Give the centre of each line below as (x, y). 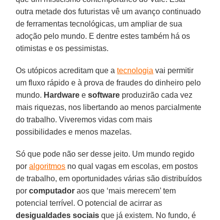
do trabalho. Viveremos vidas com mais (84, 119)
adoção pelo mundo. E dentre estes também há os (103, 36)
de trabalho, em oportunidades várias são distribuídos (109, 178)
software (104, 95)
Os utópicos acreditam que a (67, 70)
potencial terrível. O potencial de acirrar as (89, 203)
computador (52, 191)
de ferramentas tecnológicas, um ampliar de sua (99, 24)
